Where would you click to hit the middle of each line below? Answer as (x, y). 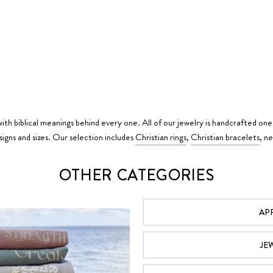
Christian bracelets (225, 137)
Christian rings (161, 137)
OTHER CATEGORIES (136, 175)
